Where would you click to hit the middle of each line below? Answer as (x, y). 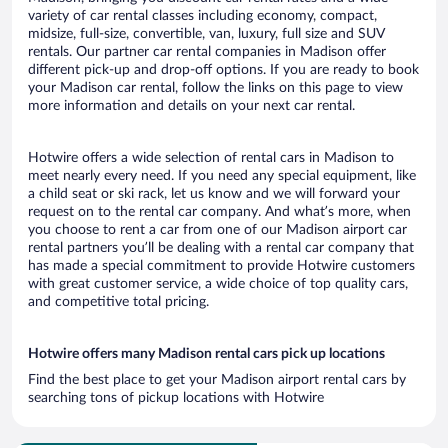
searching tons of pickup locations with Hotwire (176, 397)
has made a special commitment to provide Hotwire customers (221, 265)
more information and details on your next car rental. (191, 105)
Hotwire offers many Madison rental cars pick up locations (206, 353)
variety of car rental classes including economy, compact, (202, 15)
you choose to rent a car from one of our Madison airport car (217, 229)
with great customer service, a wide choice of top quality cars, (218, 283)
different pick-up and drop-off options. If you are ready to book (223, 69)
